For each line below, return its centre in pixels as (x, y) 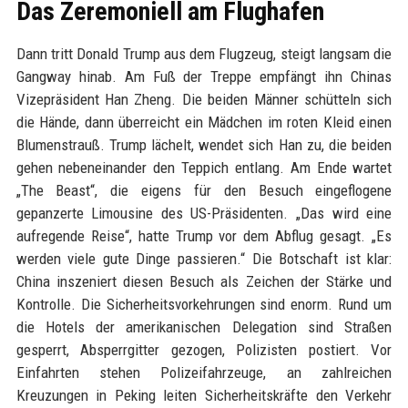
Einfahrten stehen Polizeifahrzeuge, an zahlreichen (204, 372)
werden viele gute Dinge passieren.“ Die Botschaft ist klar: (204, 259)
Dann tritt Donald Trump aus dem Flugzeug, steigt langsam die (204, 54)
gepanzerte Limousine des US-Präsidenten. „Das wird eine (204, 213)
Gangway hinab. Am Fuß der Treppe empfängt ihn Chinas (204, 76)
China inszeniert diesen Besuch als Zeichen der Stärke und (204, 281)
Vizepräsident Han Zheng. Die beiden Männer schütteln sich (204, 99)
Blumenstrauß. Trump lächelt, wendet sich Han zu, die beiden (204, 145)
